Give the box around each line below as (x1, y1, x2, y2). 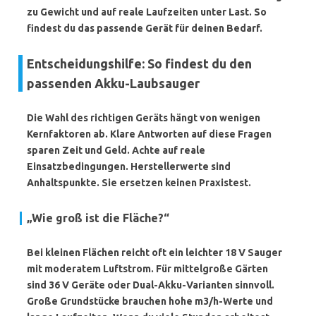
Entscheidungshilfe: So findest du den (27, 56, 252, 71)
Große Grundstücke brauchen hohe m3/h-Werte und (27, 296, 273, 307)
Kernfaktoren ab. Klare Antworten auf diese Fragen (27, 128, 272, 140)
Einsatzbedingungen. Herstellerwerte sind (27, 161, 231, 172)
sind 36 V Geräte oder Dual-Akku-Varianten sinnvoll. (27, 279, 274, 291)
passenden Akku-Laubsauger (27, 76, 200, 90)
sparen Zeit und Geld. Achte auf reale (27, 145, 205, 156)
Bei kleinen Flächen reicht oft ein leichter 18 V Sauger (27, 247, 282, 258)
